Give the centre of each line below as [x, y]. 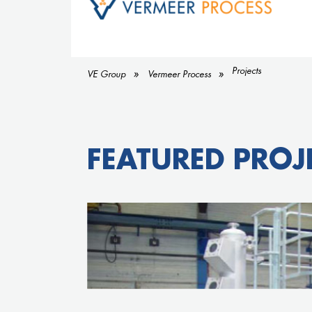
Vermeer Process [179, 74]
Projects [247, 70]
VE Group [107, 74]
